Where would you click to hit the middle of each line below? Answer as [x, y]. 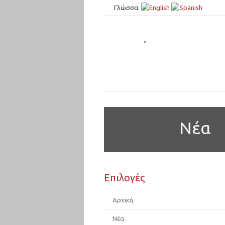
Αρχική [123, 200]
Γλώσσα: [128, 8]
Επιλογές [124, 178]
